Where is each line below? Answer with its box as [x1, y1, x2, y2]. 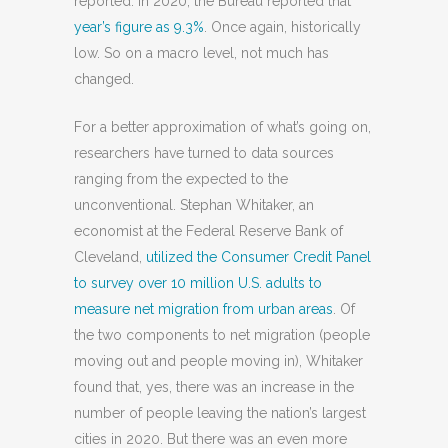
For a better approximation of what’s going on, [74, 119, 371, 135]
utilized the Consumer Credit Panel [146, 249, 371, 265]
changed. [74, 71, 134, 87]
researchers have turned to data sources [74, 145, 334, 161]
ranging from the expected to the [74, 171, 288, 187]
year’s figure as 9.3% [74, 19, 204, 35]
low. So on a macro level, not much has [74, 45, 329, 61]
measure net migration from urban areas [74, 301, 333, 317]
